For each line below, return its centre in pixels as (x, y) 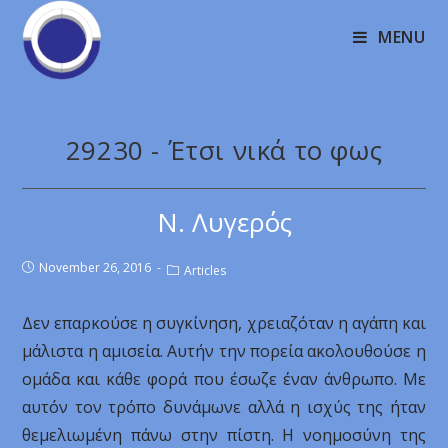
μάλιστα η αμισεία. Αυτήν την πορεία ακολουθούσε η (224, 351)
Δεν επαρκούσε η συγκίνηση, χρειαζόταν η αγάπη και (224, 323)
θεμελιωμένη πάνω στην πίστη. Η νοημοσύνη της (224, 435)
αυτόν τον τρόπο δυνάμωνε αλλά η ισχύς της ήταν (224, 407)
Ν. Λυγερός (224, 222)
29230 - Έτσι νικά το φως (224, 150)
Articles (205, 270)
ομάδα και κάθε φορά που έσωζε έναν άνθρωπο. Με (224, 379)
